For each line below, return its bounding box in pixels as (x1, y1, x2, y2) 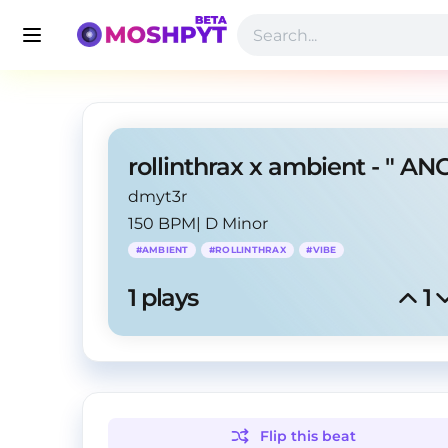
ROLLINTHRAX (215, 244, 286, 255)
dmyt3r (128, 187, 187, 206)
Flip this (260, 427, 323, 445)
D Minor (205, 214, 268, 233)
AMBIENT (141, 244, 189, 255)
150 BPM (128, 214, 196, 233)
